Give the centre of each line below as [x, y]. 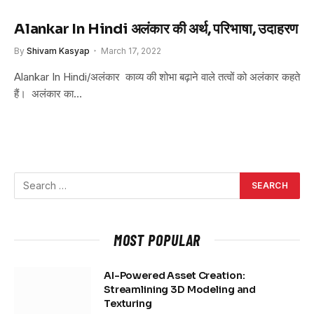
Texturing [128, 303]
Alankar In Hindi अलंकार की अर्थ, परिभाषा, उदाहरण [156, 29]
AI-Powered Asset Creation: [175, 275]
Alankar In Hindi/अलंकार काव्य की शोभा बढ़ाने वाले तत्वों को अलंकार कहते [157, 76]
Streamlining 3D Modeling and [180, 289]
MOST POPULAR [157, 239]
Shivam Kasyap [58, 50]
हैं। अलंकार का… [48, 93]
